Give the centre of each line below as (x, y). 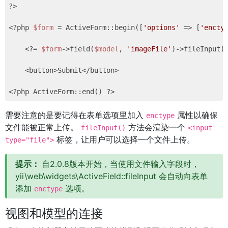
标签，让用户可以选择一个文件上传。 (124, 139)
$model (106, 49)
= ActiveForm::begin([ (98, 27)
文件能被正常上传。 (43, 127)
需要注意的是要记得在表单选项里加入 (76, 115)
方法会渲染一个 (157, 127)
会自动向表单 (182, 176)
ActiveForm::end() (68, 92)
